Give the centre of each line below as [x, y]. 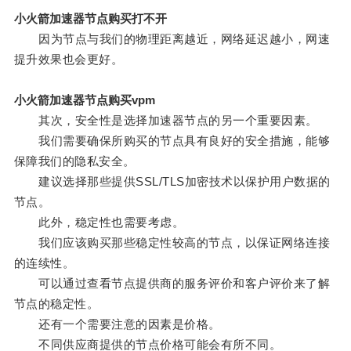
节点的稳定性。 [56, 304]
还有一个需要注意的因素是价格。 [117, 324]
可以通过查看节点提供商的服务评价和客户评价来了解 [172, 284]
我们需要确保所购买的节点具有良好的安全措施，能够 [172, 141]
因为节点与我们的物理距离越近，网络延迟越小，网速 [172, 39]
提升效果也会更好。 [69, 60]
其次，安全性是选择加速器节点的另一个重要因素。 [166, 121]
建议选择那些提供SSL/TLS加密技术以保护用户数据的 [172, 182]
